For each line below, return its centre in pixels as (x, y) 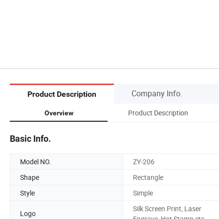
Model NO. (36, 161)
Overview (59, 113)
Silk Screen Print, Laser (167, 208)
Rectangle (148, 177)
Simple (143, 193)
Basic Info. (30, 138)
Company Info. (157, 93)
